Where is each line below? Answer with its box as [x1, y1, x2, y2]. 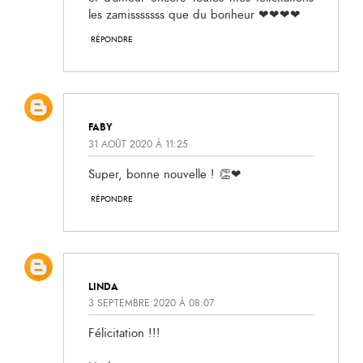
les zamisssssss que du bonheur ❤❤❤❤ [88, 6, 301, 23]
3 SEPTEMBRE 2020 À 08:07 [88, 297, 214, 310]
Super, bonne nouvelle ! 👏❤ [88, 165, 241, 183]
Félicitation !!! [88, 325, 160, 343]
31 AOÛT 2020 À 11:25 [88, 137, 188, 151]
